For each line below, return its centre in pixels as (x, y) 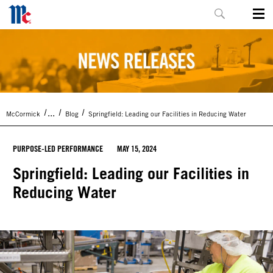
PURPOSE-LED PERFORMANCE (58, 148)
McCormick (23, 113)
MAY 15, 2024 (137, 148)
